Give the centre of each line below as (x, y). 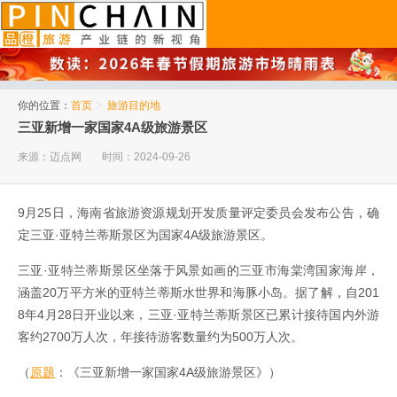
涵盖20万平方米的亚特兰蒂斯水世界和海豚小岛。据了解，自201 (198, 293)
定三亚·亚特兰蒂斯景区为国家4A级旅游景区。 (145, 235)
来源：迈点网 (50, 157)
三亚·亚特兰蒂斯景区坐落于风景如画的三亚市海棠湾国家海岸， (198, 271)
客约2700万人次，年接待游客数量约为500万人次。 (160, 337)
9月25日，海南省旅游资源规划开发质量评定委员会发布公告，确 (198, 213)
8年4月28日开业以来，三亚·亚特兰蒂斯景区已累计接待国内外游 (198, 315)
